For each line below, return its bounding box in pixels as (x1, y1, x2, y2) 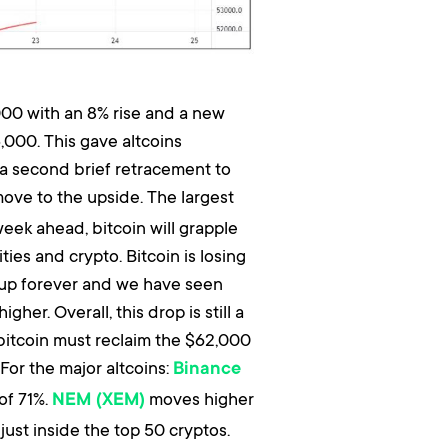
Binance (173, 360, 241, 381)
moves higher (145, 386, 254, 411)
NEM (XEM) (52, 391, 145, 412)
